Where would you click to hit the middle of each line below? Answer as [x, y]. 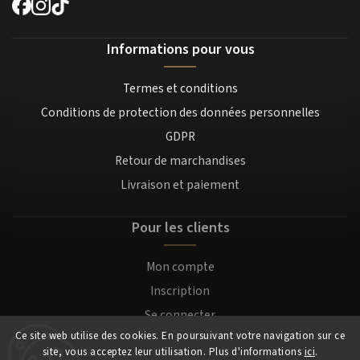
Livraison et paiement [180, 184]
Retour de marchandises [180, 160]
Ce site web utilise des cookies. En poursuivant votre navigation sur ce [180, 336]
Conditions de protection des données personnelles [180, 112]
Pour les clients [180, 227]
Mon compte [180, 266]
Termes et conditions [180, 88]
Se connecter [180, 315]
